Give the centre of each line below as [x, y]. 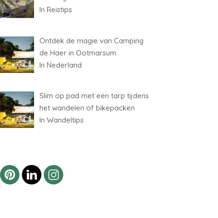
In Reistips [55, 10]
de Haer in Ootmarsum [78, 53]
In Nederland [60, 65]
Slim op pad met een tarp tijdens [94, 95]
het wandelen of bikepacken [87, 108]
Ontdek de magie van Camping [91, 40]
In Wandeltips [61, 120]
